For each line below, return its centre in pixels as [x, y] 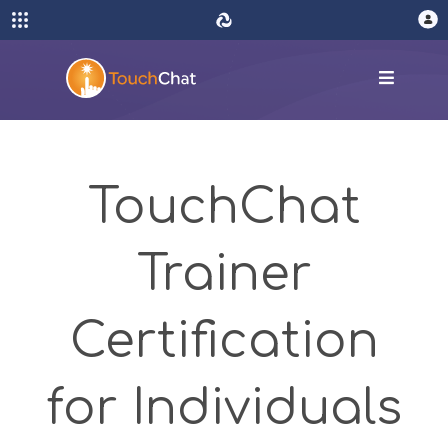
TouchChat [224, 207]
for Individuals [224, 408]
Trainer [224, 274]
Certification [224, 341]
